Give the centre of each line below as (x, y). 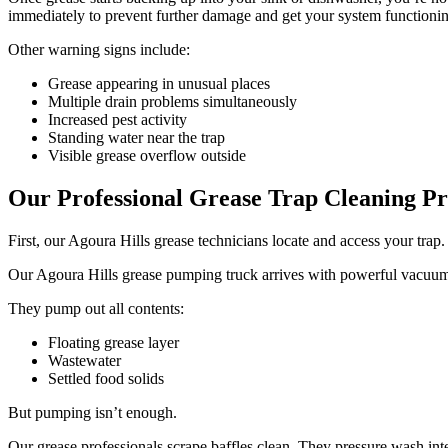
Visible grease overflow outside (147, 155)
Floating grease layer (113, 342)
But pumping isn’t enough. (92, 412)
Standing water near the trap (136, 137)
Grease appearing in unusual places (159, 83)
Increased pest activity (117, 119)
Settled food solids (106, 378)
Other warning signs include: (99, 49)
